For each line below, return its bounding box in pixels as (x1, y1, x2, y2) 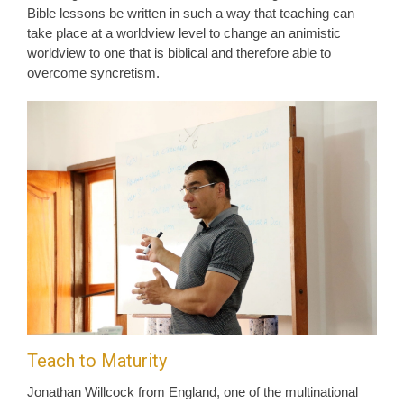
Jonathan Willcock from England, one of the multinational (27, 384, 358, 400)
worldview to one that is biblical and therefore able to (27, 45, 331, 61)
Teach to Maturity (27, 350, 167, 372)
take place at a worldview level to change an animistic (27, 25, 341, 41)
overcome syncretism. (27, 65, 160, 81)
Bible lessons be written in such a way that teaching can (27, 5, 354, 22)
